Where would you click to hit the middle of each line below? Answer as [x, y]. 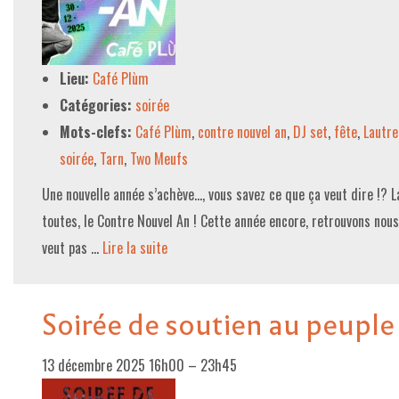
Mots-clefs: [96, 132]
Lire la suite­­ [135, 248]
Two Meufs [159, 159]
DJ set [310, 132]
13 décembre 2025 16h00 [113, 365]
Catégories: [96, 105]
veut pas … [72, 248]
